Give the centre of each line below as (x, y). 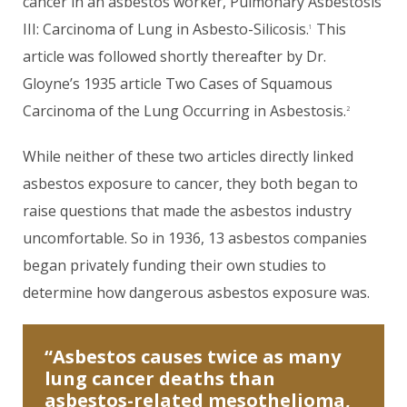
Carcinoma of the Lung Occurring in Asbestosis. (184, 111)
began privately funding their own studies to (174, 265)
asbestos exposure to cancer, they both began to (190, 184)
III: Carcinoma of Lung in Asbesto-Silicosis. (166, 29)
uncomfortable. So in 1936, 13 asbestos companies (195, 238)
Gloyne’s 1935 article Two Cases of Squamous (178, 84)
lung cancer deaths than (160, 378)
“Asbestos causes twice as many (193, 357)
